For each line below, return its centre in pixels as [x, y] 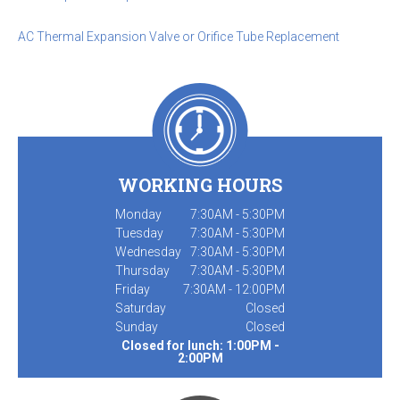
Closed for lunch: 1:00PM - [200, 345]
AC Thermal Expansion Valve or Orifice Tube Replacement [179, 36]
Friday [133, 289]
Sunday [137, 326]
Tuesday [139, 233]
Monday [138, 214]
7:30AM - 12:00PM [234, 289]
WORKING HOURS [200, 184]
